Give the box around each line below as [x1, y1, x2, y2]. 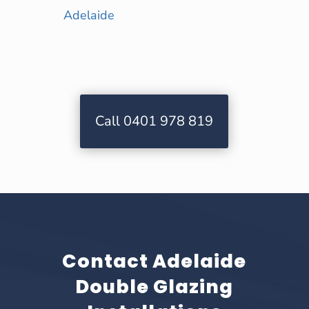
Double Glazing [75, 273, 234, 299]
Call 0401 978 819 [95, 111, 214, 130]
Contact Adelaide [62, 248, 247, 274]
